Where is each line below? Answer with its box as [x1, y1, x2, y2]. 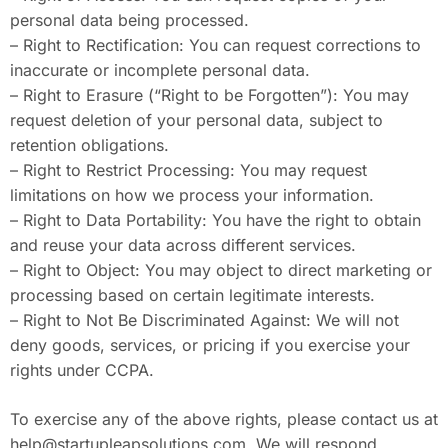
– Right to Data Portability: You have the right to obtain [10, 210, 421, 230]
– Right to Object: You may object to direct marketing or [10, 260, 432, 280]
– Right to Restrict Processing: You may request [10, 160, 367, 180]
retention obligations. [10, 135, 169, 155]
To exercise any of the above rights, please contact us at [10, 409, 438, 429]
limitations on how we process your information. [10, 185, 374, 205]
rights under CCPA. [10, 360, 154, 380]
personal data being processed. [10, 10, 249, 30]
